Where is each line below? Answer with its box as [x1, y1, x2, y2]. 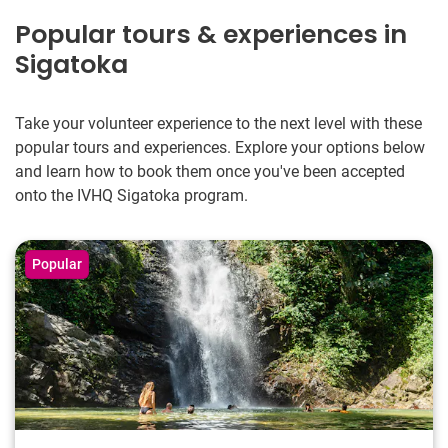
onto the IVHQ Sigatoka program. [15, 185, 248, 205]
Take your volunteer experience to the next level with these [15, 113, 422, 133]
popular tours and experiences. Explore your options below [15, 137, 425, 157]
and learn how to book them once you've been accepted [15, 161, 405, 181]
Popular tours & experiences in [15, 16, 407, 52]
